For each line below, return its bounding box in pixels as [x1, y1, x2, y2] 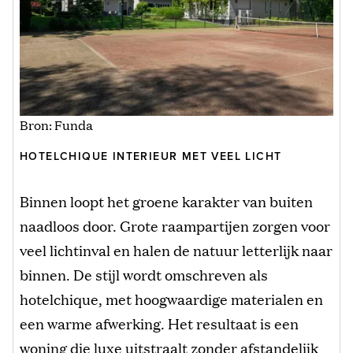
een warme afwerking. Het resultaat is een [20, 313, 299, 334]
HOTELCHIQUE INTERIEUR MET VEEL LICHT [20, 150, 282, 164]
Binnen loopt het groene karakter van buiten [20, 191, 313, 212]
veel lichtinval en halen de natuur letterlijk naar [20, 240, 333, 261]
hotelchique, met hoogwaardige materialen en [20, 288, 323, 310]
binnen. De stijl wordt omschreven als [20, 264, 268, 285]
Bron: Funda [20, 116, 93, 135]
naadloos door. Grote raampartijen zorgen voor [20, 215, 330, 236]
